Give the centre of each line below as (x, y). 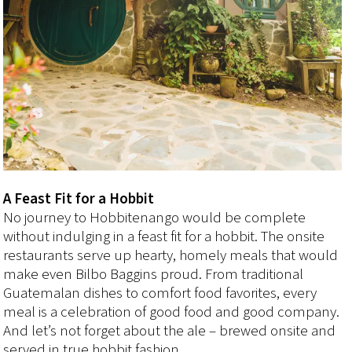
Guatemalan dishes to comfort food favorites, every (160, 293)
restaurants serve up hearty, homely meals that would (171, 255)
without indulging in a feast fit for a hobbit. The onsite (164, 236)
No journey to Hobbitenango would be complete (155, 218)
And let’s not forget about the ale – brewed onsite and (170, 331)
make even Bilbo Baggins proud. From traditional (154, 274)
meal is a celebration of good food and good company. (172, 312)
